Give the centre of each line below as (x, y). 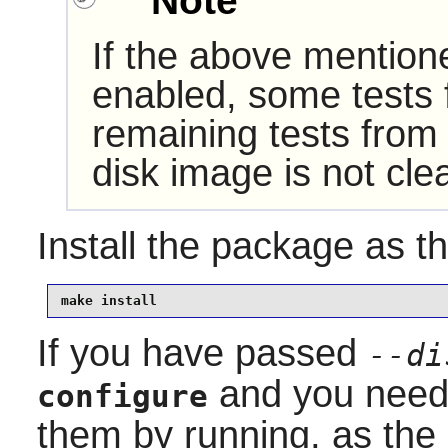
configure (122, 396)
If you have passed (202, 352)
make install (108, 301)
